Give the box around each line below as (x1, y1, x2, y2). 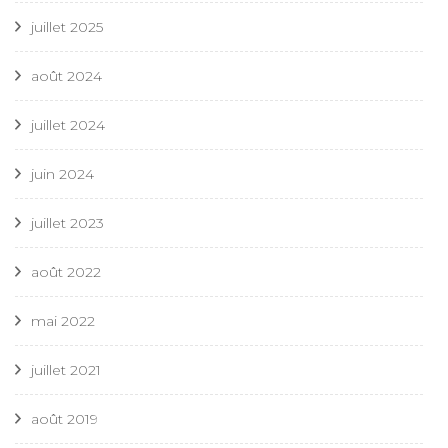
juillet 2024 (31, 116, 105, 135)
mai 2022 (31, 312, 95, 331)
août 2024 (31, 67, 102, 86)
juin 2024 (31, 165, 94, 184)
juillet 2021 (31, 361, 101, 380)
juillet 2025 (31, 18, 103, 37)
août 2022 (31, 263, 101, 282)
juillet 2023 (31, 214, 104, 233)
